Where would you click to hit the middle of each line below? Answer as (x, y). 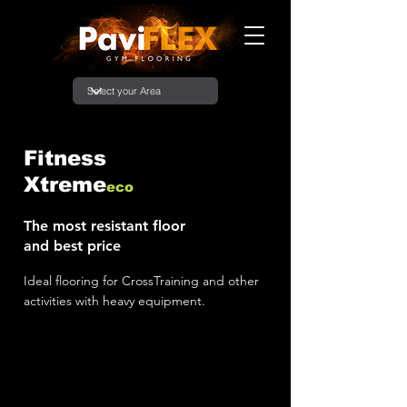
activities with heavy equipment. (114, 301)
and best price (72, 246)
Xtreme (65, 184)
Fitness (65, 158)
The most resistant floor (104, 226)
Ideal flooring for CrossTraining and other (141, 281)
